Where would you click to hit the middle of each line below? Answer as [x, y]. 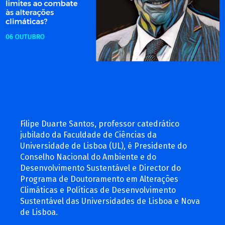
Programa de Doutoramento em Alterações [99, 179]
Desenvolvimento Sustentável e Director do [100, 168]
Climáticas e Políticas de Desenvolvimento [98, 190]
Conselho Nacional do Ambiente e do [88, 157]
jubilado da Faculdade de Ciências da [88, 135]
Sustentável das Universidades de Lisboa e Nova [110, 201]
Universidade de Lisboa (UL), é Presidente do [103, 146]
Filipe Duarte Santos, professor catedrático [100, 124]
